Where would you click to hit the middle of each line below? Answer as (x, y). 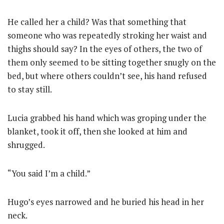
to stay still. (30, 89)
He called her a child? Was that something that (97, 21)
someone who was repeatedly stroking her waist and (107, 35)
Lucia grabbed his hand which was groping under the (107, 117)
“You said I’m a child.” (49, 173)
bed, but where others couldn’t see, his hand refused (107, 75)
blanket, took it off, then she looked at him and (97, 131)
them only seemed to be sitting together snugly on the (112, 62)
